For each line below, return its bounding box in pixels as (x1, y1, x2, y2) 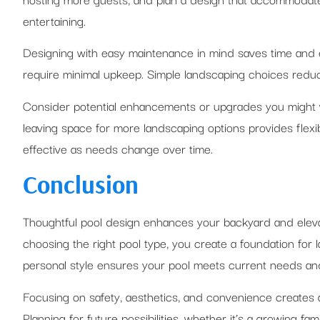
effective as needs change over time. (23, 138, 213, 158)
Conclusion (23, 169, 139, 201)
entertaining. (23, 10, 86, 30)
